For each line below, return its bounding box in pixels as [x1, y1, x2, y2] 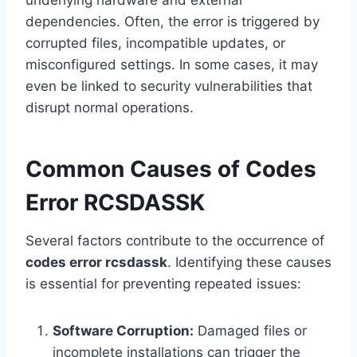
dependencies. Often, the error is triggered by [25, 14, 320, 30]
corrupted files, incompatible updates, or [25, 35, 285, 52]
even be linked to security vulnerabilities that [25, 78, 312, 95]
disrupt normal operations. [25, 100, 194, 116]
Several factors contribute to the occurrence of [25, 233, 324, 249]
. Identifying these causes [167, 254, 331, 271]
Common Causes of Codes [25, 155, 316, 183]
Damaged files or [194, 323, 307, 339]
